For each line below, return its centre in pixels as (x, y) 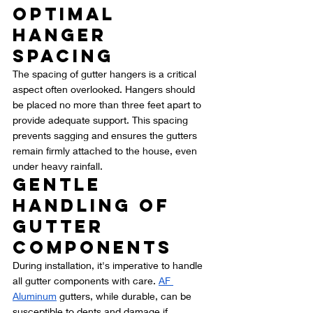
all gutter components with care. (86, 281)
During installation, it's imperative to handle (109, 265)
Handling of (95, 206)
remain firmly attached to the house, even (106, 151)
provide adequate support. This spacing (102, 120)
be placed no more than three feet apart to (108, 105)
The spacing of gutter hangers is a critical (106, 74)
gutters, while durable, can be (125, 296)
